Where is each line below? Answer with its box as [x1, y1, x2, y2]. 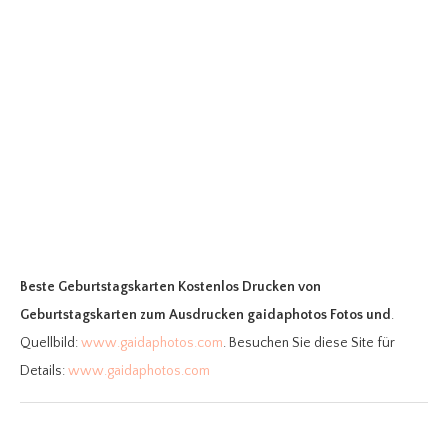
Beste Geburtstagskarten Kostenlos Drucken [20, 278, 295, 295]
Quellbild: [20, 334, 81, 351]
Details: [20, 362, 68, 379]
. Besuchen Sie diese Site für [223, 334, 395, 351]
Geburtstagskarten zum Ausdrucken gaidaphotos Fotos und [20, 306, 391, 323]
